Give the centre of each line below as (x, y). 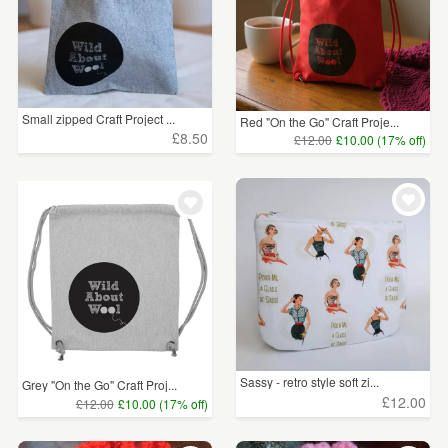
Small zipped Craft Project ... (98, 118)
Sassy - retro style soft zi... (310, 382)
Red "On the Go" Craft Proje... (320, 121)
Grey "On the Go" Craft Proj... (99, 385)
